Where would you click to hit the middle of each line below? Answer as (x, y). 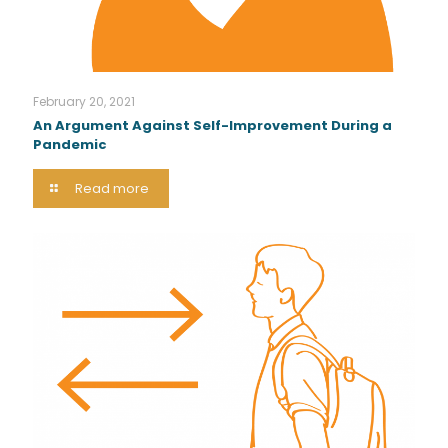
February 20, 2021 (84, 102)
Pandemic (70, 145)
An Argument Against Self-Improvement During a (212, 126)
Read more (112, 189)
